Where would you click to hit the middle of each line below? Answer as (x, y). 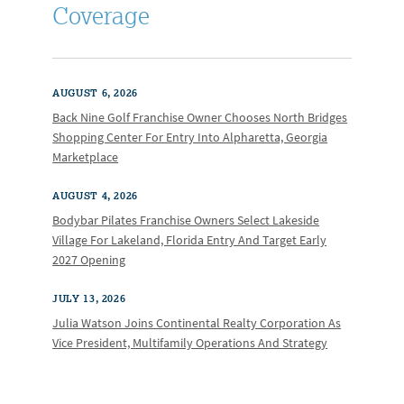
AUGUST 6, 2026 (95, 93)
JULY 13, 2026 (89, 298)
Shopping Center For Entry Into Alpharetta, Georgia (190, 138)
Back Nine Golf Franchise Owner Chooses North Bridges (200, 118)
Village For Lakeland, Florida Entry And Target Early (190, 240)
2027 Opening (89, 260)
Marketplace (86, 157)
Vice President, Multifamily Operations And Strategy (190, 343)
